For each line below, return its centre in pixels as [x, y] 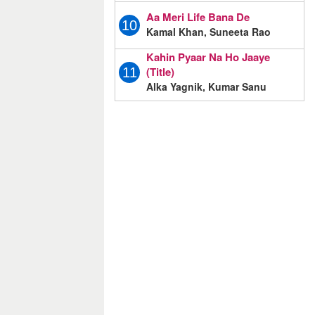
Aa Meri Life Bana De [198, 17]
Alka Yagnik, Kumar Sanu [206, 86]
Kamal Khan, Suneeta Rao [208, 32]
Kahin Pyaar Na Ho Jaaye [208, 57]
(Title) [160, 71]
